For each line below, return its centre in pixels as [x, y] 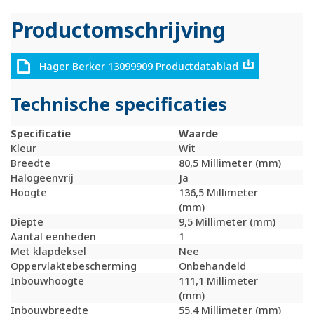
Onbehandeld [212, 266]
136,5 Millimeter [218, 193]
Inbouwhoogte [47, 281]
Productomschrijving [118, 29]
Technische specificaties [119, 104]
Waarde [198, 134]
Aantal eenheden [53, 237]
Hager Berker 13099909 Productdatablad [138, 66]
